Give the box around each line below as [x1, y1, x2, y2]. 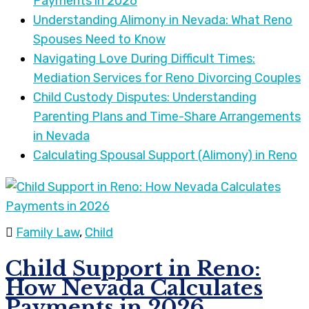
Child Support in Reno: [6, 256, 261, 282]
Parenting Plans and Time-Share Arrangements [33, 109, 301, 125]
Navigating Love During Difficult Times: [33, 51, 255, 67]
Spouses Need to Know [33, 32, 166, 48]
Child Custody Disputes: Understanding [33, 90, 257, 106]
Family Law [16, 225, 79, 241]
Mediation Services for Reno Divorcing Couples [33, 70, 301, 86]
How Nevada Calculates [6, 275, 263, 301]
